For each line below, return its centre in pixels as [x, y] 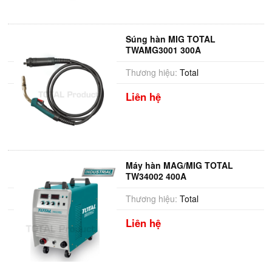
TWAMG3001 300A [163, 50]
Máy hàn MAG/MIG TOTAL [179, 165]
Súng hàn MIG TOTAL [170, 39]
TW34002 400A [156, 176]
